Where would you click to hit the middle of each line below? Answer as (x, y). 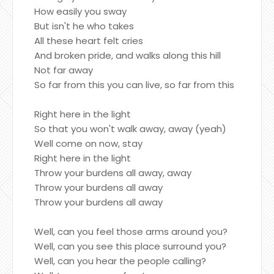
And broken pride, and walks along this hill (128, 55)
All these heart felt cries (89, 40)
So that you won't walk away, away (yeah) (130, 128)
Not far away (64, 70)
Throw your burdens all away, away (113, 172)
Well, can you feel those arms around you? (131, 231)
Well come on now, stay (88, 143)
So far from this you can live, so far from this (134, 84)
